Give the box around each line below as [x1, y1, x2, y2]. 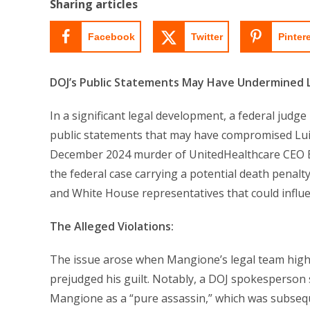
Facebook [88, 30, 135, 42]
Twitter [190, 30, 223, 42]
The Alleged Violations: [50, 218, 174, 234]
